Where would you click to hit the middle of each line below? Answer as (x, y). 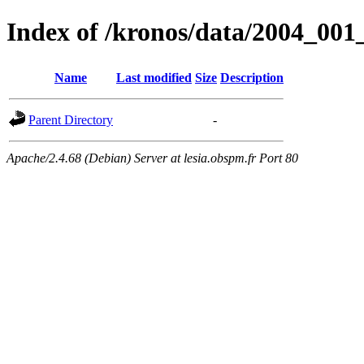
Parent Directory (71, 119)
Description (252, 77)
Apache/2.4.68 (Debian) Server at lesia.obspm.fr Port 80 (152, 158)
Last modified (154, 77)
